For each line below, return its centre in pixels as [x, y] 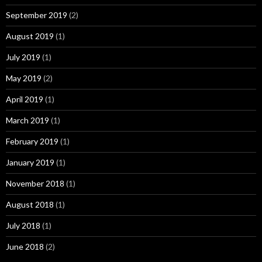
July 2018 [23, 225]
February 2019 [32, 141]
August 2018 [30, 204]
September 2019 [37, 15]
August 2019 [30, 36]
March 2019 [27, 120]
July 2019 [23, 57]
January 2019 [30, 162]
